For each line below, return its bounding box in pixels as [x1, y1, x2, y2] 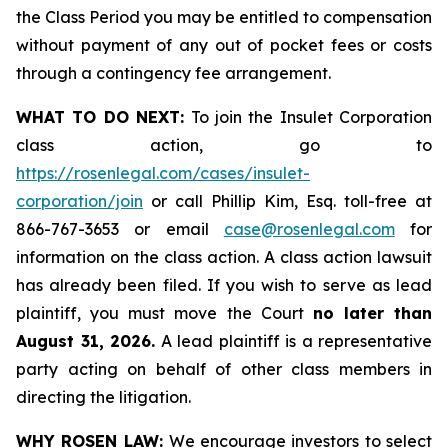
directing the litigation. [16, 387, 191, 407]
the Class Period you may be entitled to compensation [16, 7, 432, 27]
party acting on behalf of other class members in [16, 359, 432, 379]
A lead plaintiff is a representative [155, 331, 432, 351]
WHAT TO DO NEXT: [16, 107, 185, 127]
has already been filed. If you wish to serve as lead [16, 275, 432, 295]
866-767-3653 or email [16, 219, 224, 239]
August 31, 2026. [16, 331, 155, 351]
